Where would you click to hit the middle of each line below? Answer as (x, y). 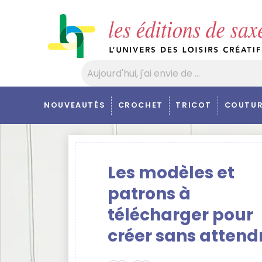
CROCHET (140, 105)
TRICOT (194, 105)
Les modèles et (171, 173)
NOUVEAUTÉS (75, 105)
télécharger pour (180, 215)
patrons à (149, 194)
